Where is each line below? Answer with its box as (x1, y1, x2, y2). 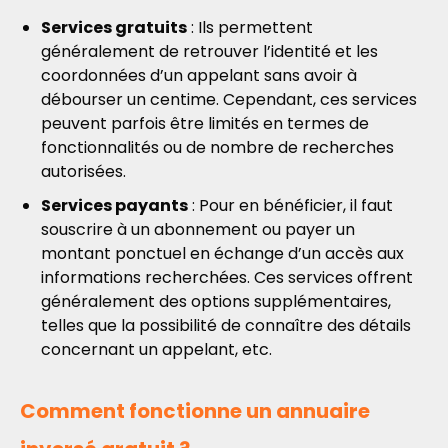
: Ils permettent (187, 16, 313, 39)
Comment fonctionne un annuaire (20, 397, 370, 425)
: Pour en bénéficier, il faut (188, 194, 393, 217)
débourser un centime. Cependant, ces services (41, 88, 417, 111)
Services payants (41, 194, 188, 217)
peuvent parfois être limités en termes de (41, 112, 369, 135)
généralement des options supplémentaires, (41, 290, 391, 313)
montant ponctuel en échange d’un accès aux (41, 242, 404, 265)
